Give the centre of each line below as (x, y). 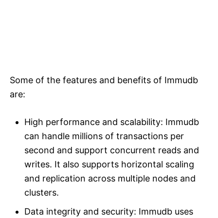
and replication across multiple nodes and (110, 179)
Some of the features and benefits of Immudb (104, 80)
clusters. (42, 193)
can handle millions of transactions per (104, 136)
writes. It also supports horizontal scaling (109, 164)
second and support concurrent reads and (112, 150)
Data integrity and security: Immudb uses (109, 212)
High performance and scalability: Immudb (112, 122)
